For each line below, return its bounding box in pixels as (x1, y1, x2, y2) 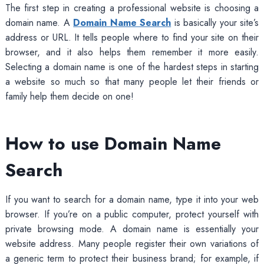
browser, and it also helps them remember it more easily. (5, 45, 259, 59)
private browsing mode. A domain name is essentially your (5, 222, 259, 236)
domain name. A (5, 15, 74, 29)
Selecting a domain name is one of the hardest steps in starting (5, 60, 259, 74)
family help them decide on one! (5, 89, 134, 103)
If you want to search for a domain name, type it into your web (5, 192, 259, 206)
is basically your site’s (171, 15, 259, 29)
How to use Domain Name (5, 130, 221, 156)
